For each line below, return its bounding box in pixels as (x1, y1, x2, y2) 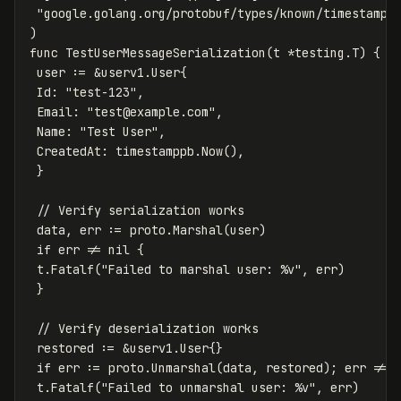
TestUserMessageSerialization (65, 45, 266, 62)
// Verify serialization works (37, 202, 244, 219)
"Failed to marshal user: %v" (101, 261, 302, 278)
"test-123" (65, 84, 137, 101)
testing (294, 45, 345, 62)
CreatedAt (37, 143, 101, 160)
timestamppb (115, 143, 194, 160)
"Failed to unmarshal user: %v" (101, 380, 316, 397)
